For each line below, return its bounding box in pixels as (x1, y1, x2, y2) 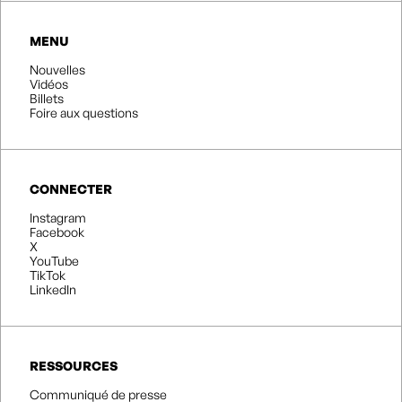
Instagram (30, 210, 86, 226)
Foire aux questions (30, 105, 138, 121)
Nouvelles (30, 62, 85, 78)
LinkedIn (30, 282, 76, 298)
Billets (30, 91, 64, 107)
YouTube (30, 253, 79, 269)
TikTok (30, 267, 66, 284)
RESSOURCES (30, 358, 118, 374)
